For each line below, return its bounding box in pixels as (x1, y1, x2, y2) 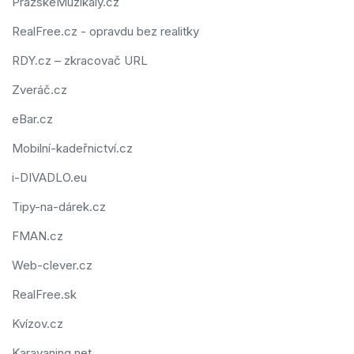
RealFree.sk (12, 287, 77, 303)
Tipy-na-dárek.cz (12, 199, 106, 215)
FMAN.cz (12, 228, 63, 244)
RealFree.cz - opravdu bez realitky (12, 24, 199, 40)
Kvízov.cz (12, 316, 63, 332)
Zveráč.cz (12, 82, 67, 98)
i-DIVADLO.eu (12, 170, 87, 186)
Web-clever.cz (12, 258, 92, 273)
